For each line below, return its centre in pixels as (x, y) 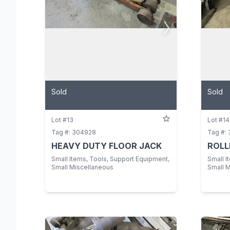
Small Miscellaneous (82, 167)
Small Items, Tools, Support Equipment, (110, 159)
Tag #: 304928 (74, 132)
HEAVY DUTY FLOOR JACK (107, 146)
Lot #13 (62, 120)
